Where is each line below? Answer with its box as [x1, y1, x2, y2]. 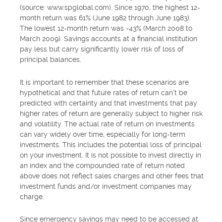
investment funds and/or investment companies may [20, 182, 192, 190]
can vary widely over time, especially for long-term [20, 130, 185, 138]
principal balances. [20, 55, 81, 64]
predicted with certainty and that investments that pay [20, 99, 197, 107]
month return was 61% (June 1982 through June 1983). [20, 14, 191, 22]
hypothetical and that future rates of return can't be [20, 88, 187, 97]
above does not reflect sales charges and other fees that [20, 171, 204, 180]
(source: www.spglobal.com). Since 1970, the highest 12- [20, 3, 200, 12]
